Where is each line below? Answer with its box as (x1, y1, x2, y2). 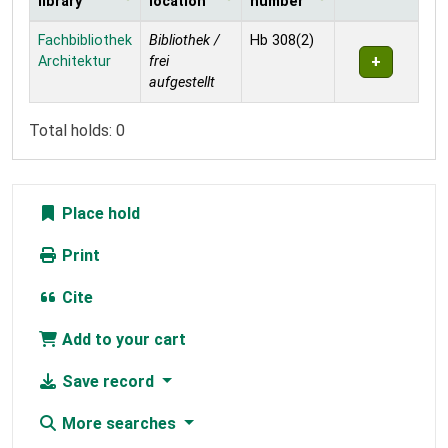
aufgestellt (149, 73, 215, 91)
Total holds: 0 (29, 120, 125, 140)
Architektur (38, 52, 111, 70)
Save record (58, 371, 158, 391)
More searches (58, 413, 180, 433)
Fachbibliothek (38, 31, 132, 49)
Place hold (58, 203, 140, 223)
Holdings (28, 21, 94, 41)
